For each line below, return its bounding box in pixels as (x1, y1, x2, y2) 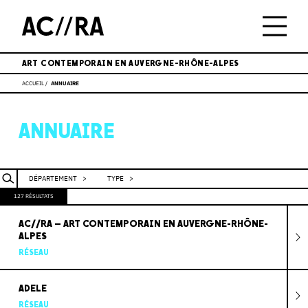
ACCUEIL (21, 79, 44, 87)
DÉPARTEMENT (29, 173, 77, 183)
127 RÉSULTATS (14, 192, 54, 199)
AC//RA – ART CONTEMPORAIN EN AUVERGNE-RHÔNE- (18, 217, 268, 230)
